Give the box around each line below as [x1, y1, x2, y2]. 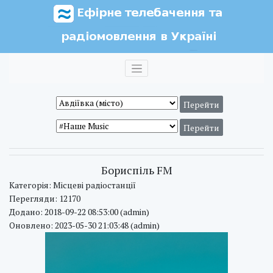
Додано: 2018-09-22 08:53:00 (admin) [9, 206, 149, 218]
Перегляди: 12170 [9, 193, 80, 204]
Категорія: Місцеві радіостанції [9, 179, 136, 191]
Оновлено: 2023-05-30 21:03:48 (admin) [9, 219, 160, 231]
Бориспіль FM [101, 163, 172, 177]
